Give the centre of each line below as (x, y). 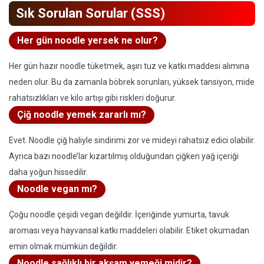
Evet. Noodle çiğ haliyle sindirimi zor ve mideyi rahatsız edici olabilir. (132, 140)
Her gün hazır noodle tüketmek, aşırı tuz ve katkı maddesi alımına (129, 66)
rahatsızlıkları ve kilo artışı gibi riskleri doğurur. (93, 98)
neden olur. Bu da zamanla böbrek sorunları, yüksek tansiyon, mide (132, 82)
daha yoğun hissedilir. (48, 172)
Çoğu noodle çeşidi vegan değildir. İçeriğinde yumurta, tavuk (119, 214)
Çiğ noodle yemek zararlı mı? (82, 115)
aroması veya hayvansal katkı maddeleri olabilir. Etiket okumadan (129, 230)
